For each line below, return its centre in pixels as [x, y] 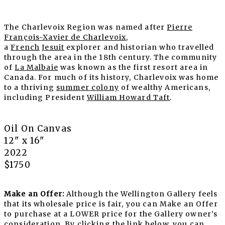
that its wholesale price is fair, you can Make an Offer [111, 204]
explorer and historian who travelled [139, 47]
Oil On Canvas [38, 129]
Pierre [180, 27]
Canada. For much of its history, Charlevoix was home [111, 78]
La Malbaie [36, 68]
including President [45, 98]
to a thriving [30, 88]
